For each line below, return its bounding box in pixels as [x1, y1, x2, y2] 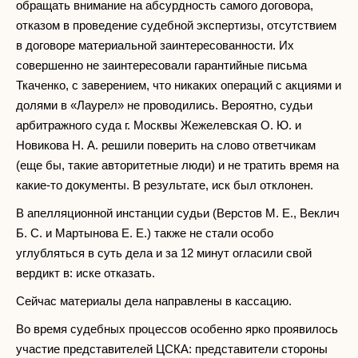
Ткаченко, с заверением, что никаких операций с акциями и [16, 78, 341, 92]
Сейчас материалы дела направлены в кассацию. [16, 293, 292, 308]
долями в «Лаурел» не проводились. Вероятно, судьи [16, 97, 312, 112]
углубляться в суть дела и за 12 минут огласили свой [16, 245, 312, 260]
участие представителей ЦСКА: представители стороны [16, 341, 328, 356]
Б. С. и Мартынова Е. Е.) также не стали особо [16, 225, 273, 240]
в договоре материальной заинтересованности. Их [16, 38, 294, 52]
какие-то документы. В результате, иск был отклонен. [16, 177, 313, 192]
